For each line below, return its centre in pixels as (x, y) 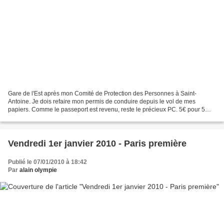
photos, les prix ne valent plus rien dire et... (66, 117)
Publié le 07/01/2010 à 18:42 (47, 162)
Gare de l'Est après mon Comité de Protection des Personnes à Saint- (102, 93)
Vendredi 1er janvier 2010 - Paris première (97, 143)
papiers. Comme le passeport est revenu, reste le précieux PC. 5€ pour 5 (106, 109)
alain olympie (38, 170)
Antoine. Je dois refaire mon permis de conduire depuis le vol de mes (102, 101)
